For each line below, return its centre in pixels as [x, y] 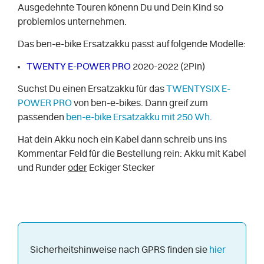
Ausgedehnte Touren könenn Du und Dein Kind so [121, 8]
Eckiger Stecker [122, 168]
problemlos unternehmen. [72, 22]
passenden [42, 118]
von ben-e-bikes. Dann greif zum [141, 103]
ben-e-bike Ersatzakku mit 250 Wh [138, 118]
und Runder [43, 168]
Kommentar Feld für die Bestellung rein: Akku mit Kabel [132, 154]
